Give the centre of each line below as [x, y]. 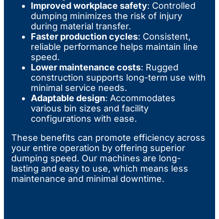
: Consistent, [164, 36]
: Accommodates [140, 98]
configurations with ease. [84, 118]
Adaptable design [68, 98]
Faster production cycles [84, 36]
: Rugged [160, 67]
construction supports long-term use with [118, 77]
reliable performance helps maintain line [114, 46]
